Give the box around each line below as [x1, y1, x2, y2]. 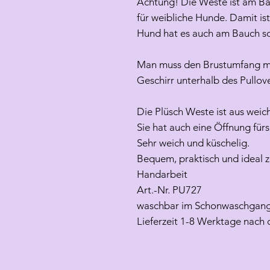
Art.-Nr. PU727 [137, 184, 202, 196]
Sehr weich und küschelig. [137, 137, 250, 149]
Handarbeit [137, 168, 187, 181]
